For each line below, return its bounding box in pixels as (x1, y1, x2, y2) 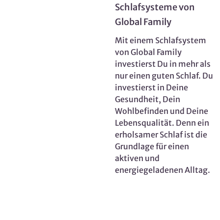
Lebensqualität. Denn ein (115, 118, 209, 128)
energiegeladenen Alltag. (115, 165, 210, 175)
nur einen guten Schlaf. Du (115, 71, 213, 81)
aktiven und (115, 153, 160, 164)
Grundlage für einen (115, 141, 189, 152)
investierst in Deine (115, 82, 188, 93)
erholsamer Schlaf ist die (115, 130, 207, 140)
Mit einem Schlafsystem (115, 35, 206, 46)
